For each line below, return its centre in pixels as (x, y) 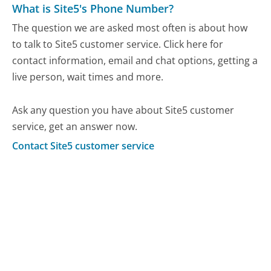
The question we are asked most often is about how (130, 28)
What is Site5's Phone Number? (93, 9)
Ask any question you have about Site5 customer (123, 110)
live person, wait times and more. (88, 77)
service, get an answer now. (75, 126)
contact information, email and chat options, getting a (135, 60)
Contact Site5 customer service (83, 146)
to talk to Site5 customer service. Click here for (118, 44)
